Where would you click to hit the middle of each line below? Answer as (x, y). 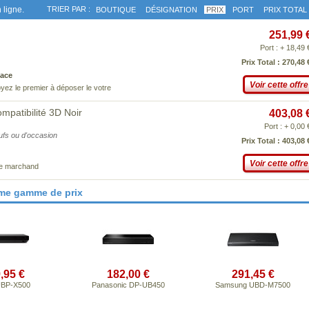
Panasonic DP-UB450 (128, 285)
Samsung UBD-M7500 (253, 285)
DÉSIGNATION (171, 10)
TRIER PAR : (69, 9)
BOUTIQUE (116, 10)
